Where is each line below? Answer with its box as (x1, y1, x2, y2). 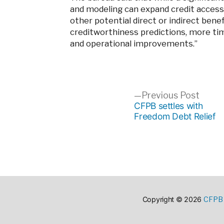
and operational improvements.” (69, 38, 197, 49)
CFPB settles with (134, 100, 203, 111)
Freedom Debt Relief (134, 111, 215, 122)
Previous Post (141, 90, 200, 101)
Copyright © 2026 (142, 195, 202, 204)
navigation (69, 112, 167, 137)
